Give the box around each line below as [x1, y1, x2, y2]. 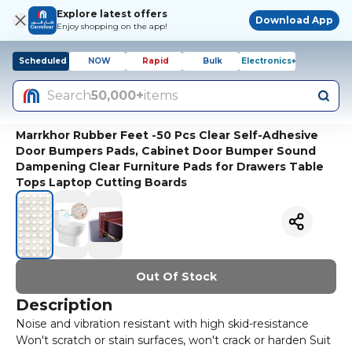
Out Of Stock [135, 269, 217, 284]
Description [16, 295, 112, 315]
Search [47, 88, 91, 103]
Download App [255, 14, 333, 26]
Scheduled [18, 56, 67, 66]
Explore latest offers [57, 8, 167, 20]
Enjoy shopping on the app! [57, 21, 167, 31]
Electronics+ [241, 56, 296, 66]
